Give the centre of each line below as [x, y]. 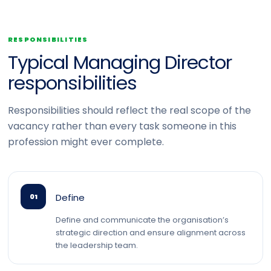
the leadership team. [97, 245]
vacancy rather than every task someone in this [122, 126]
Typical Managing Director [120, 62]
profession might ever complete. [86, 142]
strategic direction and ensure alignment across [151, 233]
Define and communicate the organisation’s [142, 220]
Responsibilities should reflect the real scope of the [129, 110]
